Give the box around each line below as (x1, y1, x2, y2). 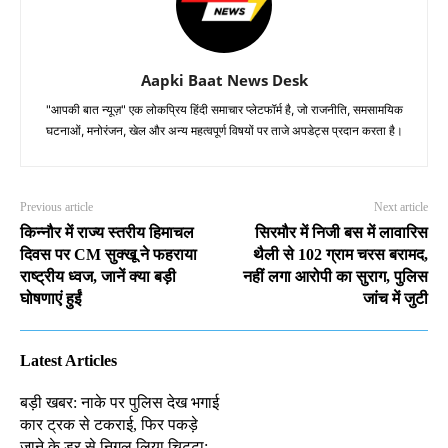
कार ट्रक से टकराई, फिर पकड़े (20, 415, 198, 433)
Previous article (20, 199, 93, 214)
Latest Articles (20, 351, 117, 369)
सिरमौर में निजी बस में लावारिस (254, 223, 428, 241)
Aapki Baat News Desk (140, 69, 308, 90)
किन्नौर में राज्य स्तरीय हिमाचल (20, 223, 194, 241)
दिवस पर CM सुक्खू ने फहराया (20, 245, 197, 263)
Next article (373, 199, 428, 214)
